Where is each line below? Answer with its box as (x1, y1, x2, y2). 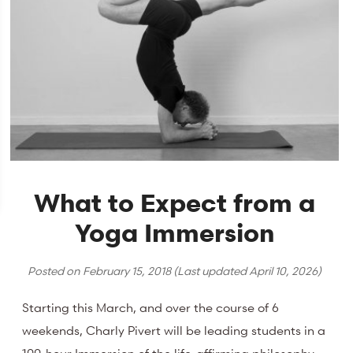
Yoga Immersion (75, 217, 275, 248)
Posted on (28, 262, 84, 278)
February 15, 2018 (83, 262, 172, 278)
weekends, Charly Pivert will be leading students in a (22, 322, 326, 339)
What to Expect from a (34, 187, 316, 218)
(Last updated (171, 262, 250, 278)
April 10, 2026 (249, 262, 318, 278)
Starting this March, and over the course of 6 (22, 299, 280, 316)
